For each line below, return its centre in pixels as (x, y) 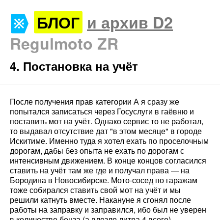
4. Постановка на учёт (74, 66)
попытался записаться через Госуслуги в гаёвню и (102, 111)
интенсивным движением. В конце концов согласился (108, 161)
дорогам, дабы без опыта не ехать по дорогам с (97, 151)
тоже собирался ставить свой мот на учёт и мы (95, 190)
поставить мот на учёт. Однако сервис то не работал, (107, 121)
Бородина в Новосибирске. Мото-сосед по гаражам (104, 180)
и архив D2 (130, 22)
